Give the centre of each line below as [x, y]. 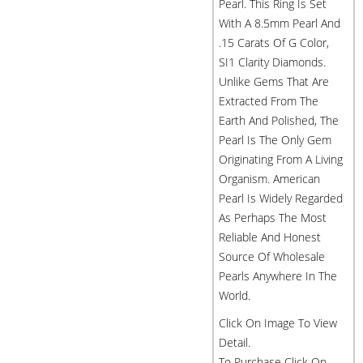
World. [235, 295]
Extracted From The [269, 101]
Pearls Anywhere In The [278, 276]
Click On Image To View [278, 323]
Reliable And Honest [270, 237]
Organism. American [269, 179]
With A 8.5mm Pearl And [280, 23]
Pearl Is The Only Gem [275, 140]
